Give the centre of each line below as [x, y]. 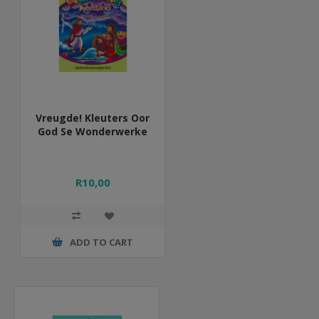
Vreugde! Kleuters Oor [93, 118]
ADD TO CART [102, 242]
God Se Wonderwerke [93, 132]
